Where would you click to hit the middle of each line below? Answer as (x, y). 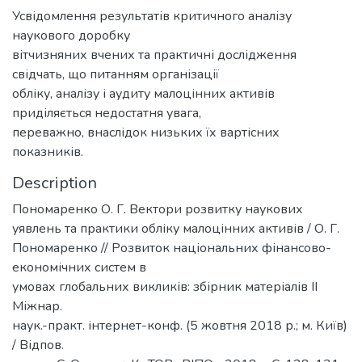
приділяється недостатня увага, (107, 113)
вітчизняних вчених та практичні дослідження (154, 55)
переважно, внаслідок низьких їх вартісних (146, 133)
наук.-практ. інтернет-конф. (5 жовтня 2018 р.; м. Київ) (180, 326)
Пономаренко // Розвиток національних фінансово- (172, 248)
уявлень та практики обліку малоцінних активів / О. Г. (176, 229)
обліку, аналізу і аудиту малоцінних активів (143, 94)
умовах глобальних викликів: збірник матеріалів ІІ (165, 287)
